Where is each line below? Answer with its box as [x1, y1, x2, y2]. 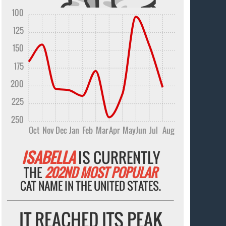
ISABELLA [21, 146, 75, 168]
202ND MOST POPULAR [45, 163, 158, 182]
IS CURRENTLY [75, 146, 160, 168]
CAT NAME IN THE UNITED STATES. [20, 178, 161, 194]
